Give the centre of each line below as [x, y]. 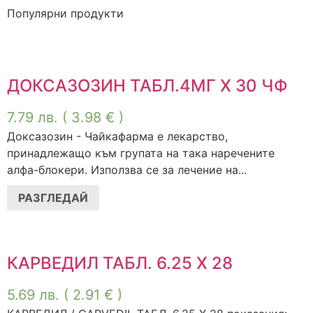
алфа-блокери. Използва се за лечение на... [127, 170]
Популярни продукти [65, 14]
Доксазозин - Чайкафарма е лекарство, [117, 137]
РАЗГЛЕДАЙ [53, 198]
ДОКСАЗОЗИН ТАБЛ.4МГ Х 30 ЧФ [147, 86]
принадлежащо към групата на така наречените [141, 153]
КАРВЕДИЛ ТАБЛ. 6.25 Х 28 [120, 263]
